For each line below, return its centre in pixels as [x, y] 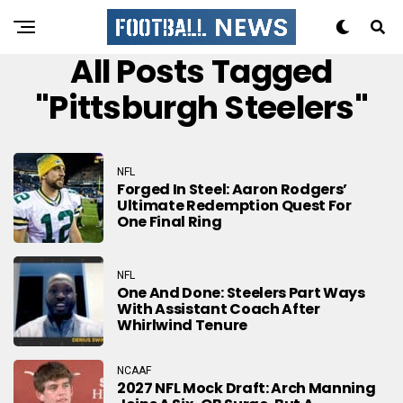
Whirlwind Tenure [182, 325]
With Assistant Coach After [219, 309]
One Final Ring [170, 221]
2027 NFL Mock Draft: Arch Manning [246, 388]
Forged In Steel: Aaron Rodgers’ [233, 189]
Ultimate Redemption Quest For [234, 205]
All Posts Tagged [201, 72]
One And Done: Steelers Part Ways [241, 292]
